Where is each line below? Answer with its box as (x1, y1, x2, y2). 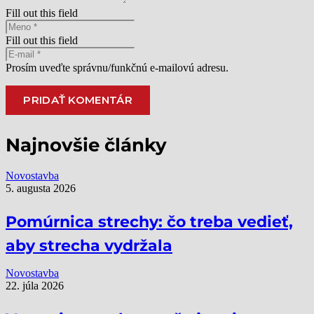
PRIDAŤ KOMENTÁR (23, 93, 132, 107)
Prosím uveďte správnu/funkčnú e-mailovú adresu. (6, 61, 228, 74)
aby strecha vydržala (6, 236, 172, 256)
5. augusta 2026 (6, 182, 76, 195)
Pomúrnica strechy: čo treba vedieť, (6, 212, 293, 232)
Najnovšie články (6, 134, 167, 157)
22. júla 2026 (6, 280, 64, 292)
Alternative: (6, 126, 57, 139)
